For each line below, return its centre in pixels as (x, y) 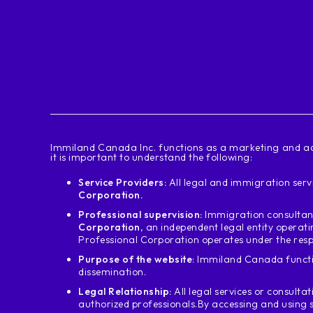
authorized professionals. (138, 304)
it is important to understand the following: (151, 157)
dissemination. (112, 271)
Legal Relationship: (125, 291)
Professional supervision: (140, 214)
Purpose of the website (135, 259)
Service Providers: (122, 182)
